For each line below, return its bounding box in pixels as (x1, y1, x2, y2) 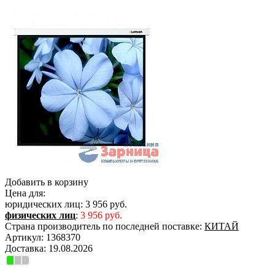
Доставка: (5, 242, 46, 254)
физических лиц (5, 209, 76, 220)
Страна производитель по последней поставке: (5, 220, 202, 231)
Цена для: (5, 187, 45, 198)
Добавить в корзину (5, 176, 88, 187)
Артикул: (5, 231, 44, 242)
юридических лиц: (5, 198, 83, 209)
